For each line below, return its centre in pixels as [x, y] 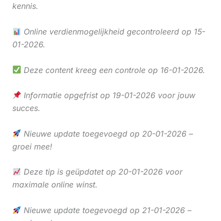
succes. [26, 108]
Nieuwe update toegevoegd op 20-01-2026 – [107, 133]
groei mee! [32, 146]
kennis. [25, 6]
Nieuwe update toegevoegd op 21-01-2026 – [106, 210]
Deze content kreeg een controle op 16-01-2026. [113, 70]
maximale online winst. [55, 185]
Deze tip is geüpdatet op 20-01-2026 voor [102, 172]
